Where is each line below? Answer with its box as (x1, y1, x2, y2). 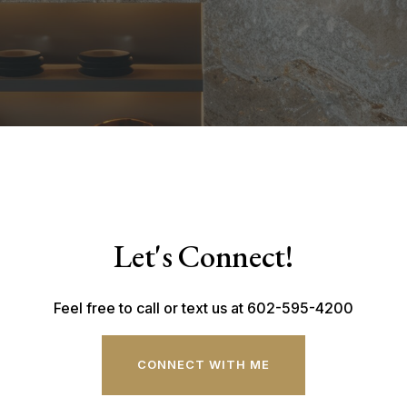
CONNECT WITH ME (136, 357, 271, 372)
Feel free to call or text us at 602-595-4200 (54, 299, 353, 317)
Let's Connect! (114, 235, 293, 276)
